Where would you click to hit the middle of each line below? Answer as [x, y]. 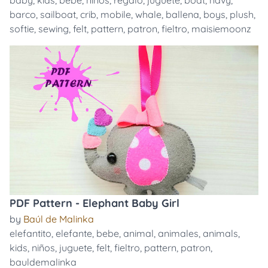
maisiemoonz [221, 29]
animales [178, 233]
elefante [74, 233]
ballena [182, 14]
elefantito [31, 233]
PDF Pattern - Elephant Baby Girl [95, 203]
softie [22, 29]
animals [220, 233]
